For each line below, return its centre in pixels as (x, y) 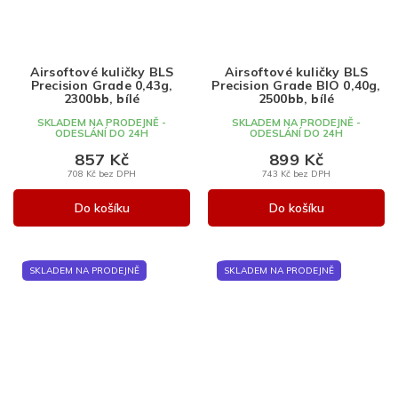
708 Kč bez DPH (102, 173)
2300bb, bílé (102, 98)
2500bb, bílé (296, 98)
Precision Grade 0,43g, (102, 85)
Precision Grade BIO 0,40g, (296, 85)
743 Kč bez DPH (296, 173)
